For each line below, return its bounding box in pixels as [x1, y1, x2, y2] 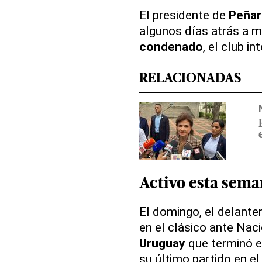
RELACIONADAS [139, 73, 241, 87]
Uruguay [139, 236, 185, 251]
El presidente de [139, 8, 229, 23]
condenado [139, 39, 203, 54]
